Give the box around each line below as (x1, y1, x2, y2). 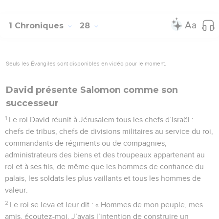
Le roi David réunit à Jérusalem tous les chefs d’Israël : (9, 115, 194, 124)
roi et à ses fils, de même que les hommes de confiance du (5, 162, 204, 171)
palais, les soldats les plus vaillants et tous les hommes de (5, 174, 201, 182)
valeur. (5, 186, 28, 194)
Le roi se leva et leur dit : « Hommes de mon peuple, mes (10, 200, 203, 209)
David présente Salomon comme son (6, 84, 178, 95)
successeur (6, 97, 59, 109)
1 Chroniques (9, 21, 66, 30)
